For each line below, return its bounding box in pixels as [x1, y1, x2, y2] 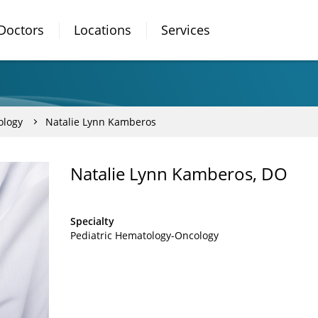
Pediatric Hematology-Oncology [70, 229, 219, 242]
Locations [74, 21, 131, 38]
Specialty [70, 214, 114, 228]
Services [161, 21, 210, 38]
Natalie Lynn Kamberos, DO [70, 162, 287, 185]
